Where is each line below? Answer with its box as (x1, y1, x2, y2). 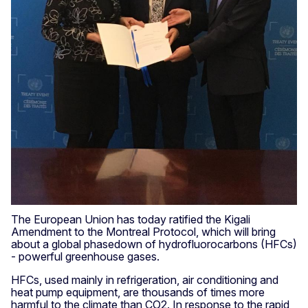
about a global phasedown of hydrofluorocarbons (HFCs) (11, 236, 297, 251)
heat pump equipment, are (11, 285, 139, 299)
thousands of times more (142, 285, 265, 299)
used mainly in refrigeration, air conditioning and (45, 272, 278, 287)
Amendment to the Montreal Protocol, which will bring (11, 224, 276, 239)
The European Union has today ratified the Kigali (11, 212, 250, 226)
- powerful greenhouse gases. (11, 249, 159, 263)
